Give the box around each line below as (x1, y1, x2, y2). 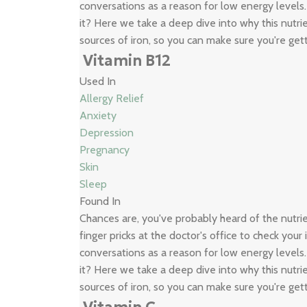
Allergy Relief (79, 92, 145, 105)
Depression (79, 126, 134, 139)
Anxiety (79, 109, 117, 122)
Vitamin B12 (83, 51, 171, 70)
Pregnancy (79, 143, 130, 156)
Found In (79, 195, 121, 208)
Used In (79, 75, 116, 88)
